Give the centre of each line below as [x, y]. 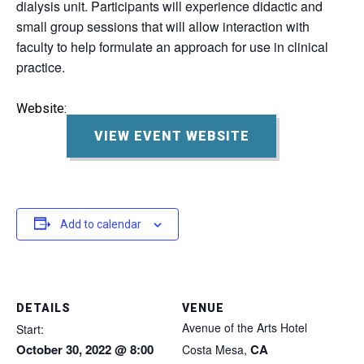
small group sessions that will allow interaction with [163, 26]
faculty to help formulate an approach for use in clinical [172, 46]
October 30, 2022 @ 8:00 [85, 349]
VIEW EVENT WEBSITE [171, 136]
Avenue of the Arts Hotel [245, 327]
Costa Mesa [213, 349]
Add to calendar [100, 224]
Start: [30, 329]
